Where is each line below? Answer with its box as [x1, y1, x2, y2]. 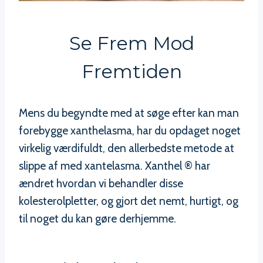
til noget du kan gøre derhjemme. [19, 211, 176, 225]
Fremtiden [81, 59, 182, 83]
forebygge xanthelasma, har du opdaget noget [19, 123, 241, 137]
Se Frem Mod [69, 31, 194, 55]
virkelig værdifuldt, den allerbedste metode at [19, 141, 234, 155]
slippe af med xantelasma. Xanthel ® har [19, 159, 210, 173]
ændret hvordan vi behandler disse [19, 176, 183, 190]
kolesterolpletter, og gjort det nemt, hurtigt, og [19, 194, 238, 208]
